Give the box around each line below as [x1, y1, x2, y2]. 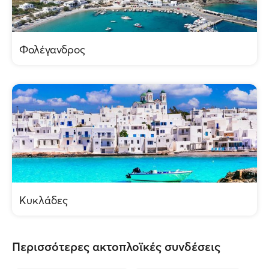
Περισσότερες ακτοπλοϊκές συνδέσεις [12, 239, 220, 254]
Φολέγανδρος [19, 43, 85, 56]
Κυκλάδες [19, 193, 68, 207]
